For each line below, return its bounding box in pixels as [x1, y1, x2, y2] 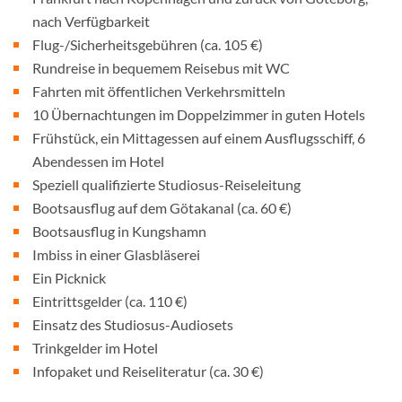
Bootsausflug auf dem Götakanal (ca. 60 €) [32, 199, 292, 216]
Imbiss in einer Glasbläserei [32, 246, 200, 263]
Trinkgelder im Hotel [32, 339, 158, 356]
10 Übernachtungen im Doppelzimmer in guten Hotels [32, 106, 365, 123]
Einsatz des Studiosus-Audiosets [32, 316, 233, 333]
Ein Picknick [32, 269, 106, 286]
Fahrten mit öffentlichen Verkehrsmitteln [32, 83, 285, 100]
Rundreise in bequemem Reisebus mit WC [32, 59, 290, 76]
